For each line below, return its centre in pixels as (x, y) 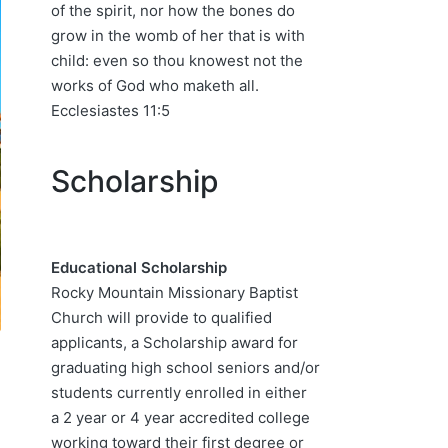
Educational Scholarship (139, 267)
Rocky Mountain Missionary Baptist (174, 292)
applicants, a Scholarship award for (174, 342)
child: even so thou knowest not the (177, 60)
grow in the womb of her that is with (178, 35)
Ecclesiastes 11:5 (110, 110)
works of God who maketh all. (155, 85)
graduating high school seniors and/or (185, 367)
